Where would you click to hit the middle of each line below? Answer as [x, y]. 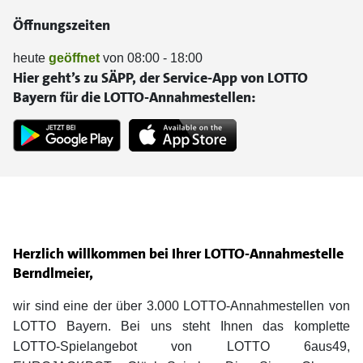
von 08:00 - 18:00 [151, 58]
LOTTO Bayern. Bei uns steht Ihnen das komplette [181, 327]
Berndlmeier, [53, 273]
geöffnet [74, 58]
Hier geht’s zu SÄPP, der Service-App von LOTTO [160, 78]
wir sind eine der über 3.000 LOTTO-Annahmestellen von [181, 306]
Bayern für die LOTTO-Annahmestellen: [135, 97]
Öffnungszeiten [62, 25]
